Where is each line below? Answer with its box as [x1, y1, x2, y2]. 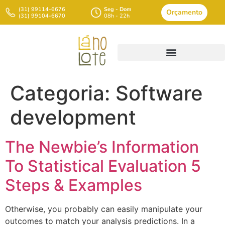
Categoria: [10, 81, 116, 105]
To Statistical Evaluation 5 [5, 156, 201, 176]
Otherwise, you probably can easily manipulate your [5, 204, 202, 214]
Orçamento [166, 7, 202, 17]
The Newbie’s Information [5, 137, 199, 157]
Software [116, 81, 203, 105]
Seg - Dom [104, 5, 132, 13]
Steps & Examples [5, 175, 142, 195]
